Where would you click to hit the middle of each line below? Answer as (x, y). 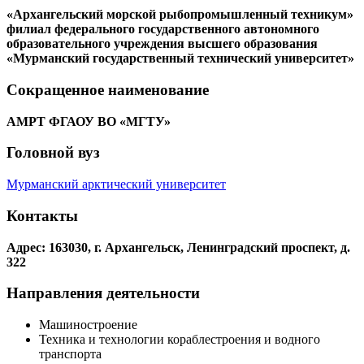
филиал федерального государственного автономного (163, 29)
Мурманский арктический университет (116, 184)
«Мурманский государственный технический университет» (180, 58)
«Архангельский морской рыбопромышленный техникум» (180, 15)
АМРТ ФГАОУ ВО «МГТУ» (89, 121)
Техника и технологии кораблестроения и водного (180, 340)
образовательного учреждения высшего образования (162, 44)
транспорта (70, 354)
